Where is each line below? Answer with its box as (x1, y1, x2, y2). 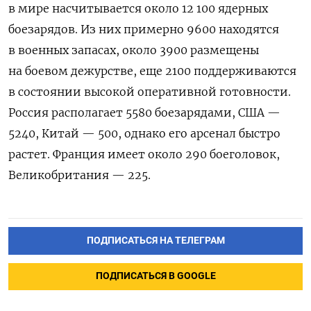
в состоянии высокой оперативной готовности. (8, 84, 291, 99)
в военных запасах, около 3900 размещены (8, 42, 259, 57)
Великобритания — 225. (8, 167, 151, 182)
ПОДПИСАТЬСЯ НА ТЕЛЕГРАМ (86, 234, 225, 246)
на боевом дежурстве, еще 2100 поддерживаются (8, 63, 296, 78)
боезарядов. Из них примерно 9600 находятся (8, 22, 279, 36)
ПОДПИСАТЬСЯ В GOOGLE (95, 270, 216, 283)
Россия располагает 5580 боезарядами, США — (8, 105, 280, 119)
